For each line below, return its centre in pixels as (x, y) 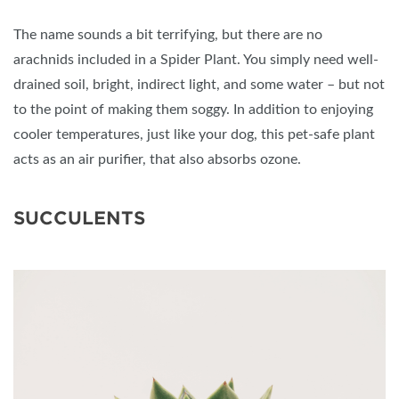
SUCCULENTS (79, 219)
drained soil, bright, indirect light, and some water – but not (199, 85)
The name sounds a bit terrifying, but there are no (168, 35)
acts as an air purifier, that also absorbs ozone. (157, 160)
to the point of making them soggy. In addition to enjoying (193, 110)
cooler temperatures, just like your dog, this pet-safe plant (194, 135)
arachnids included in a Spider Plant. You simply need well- (196, 60)
